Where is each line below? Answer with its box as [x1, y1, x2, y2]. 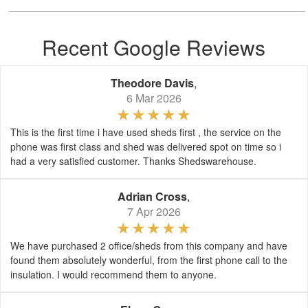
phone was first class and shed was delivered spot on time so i [10, 140, 281, 153]
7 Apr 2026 [127, 203, 181, 219]
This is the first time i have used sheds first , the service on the [10, 125, 281, 139]
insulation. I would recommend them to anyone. [10, 267, 217, 281]
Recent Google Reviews [42, 32, 266, 62]
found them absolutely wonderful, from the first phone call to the [10, 253, 287, 267]
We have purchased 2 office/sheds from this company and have [10, 239, 287, 252]
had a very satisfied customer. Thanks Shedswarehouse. [10, 154, 256, 168]
